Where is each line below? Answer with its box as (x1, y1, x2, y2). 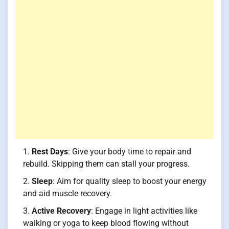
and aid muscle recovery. (23, 189, 112, 199)
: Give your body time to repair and (68, 147, 191, 157)
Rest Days (32, 147, 68, 157)
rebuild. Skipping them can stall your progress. (23, 159, 190, 169)
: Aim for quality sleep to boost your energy (53, 176, 207, 187)
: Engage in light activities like (91, 206, 197, 216)
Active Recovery (32, 206, 91, 216)
